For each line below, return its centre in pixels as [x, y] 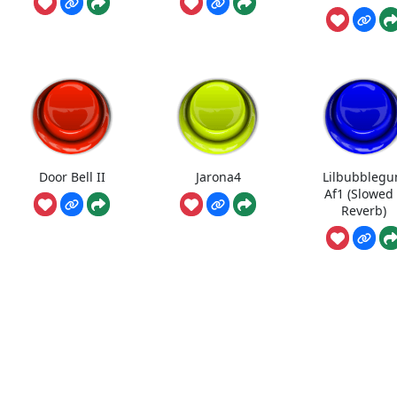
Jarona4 [218, 176]
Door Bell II [72, 176]
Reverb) [364, 210]
